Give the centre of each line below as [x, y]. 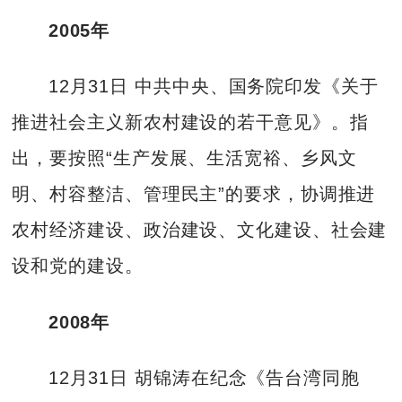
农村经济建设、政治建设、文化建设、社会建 [200, 230]
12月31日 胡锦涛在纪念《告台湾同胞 [204, 378]
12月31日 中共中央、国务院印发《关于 [213, 87]
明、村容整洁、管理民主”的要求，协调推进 [194, 194]
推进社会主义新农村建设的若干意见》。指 [190, 122]
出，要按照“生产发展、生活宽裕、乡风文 [184, 158]
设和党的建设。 [78, 266]
